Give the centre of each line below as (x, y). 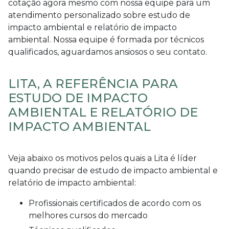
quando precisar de (49, 170)
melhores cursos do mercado (88, 215)
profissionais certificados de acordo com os (32, 203)
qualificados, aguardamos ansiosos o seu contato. (108, 52)
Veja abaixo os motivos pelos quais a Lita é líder (102, 158)
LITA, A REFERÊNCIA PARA (93, 83)
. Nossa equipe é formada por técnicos (127, 39)
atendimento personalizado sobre (78, 15)
